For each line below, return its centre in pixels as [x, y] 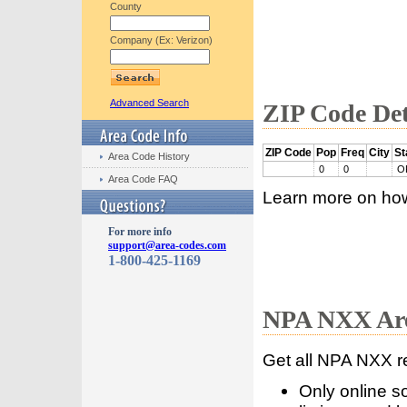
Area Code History [149, 156]
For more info [140, 232]
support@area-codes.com [167, 245]
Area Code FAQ [143, 179]
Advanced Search [149, 103]
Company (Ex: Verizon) [161, 40]
